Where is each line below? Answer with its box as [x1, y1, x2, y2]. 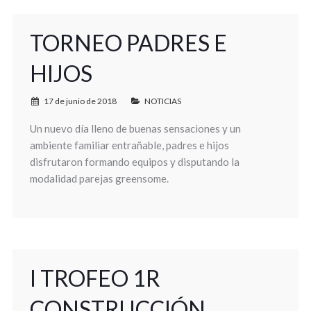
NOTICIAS [144, 96, 181, 106]
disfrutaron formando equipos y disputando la [29, 155, 239, 168]
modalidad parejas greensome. [29, 172, 169, 185]
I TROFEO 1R [29, 264, 160, 292]
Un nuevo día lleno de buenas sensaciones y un [29, 122, 241, 135]
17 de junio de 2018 [43, 96, 117, 106]
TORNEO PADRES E [29, 29, 227, 56]
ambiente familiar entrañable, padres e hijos [29, 139, 229, 151]
